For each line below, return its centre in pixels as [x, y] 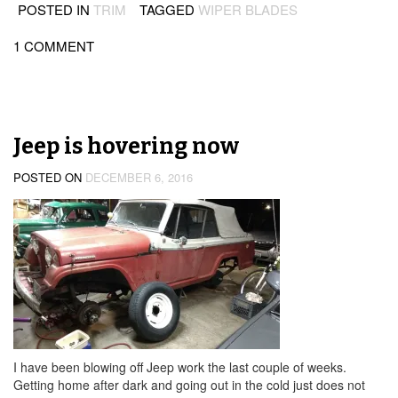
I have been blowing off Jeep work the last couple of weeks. [182, 367]
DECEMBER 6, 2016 [139, 177]
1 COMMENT [54, 46]
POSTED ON [49, 177]
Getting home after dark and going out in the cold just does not [189, 385]
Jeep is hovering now [126, 147]
